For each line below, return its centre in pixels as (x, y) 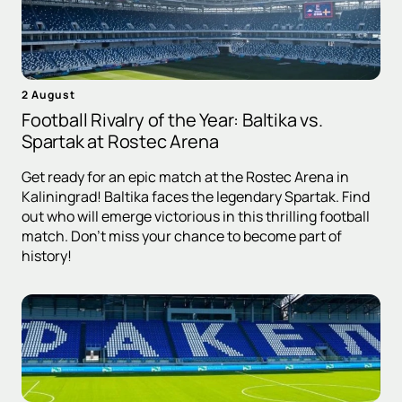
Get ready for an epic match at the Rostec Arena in (185, 177)
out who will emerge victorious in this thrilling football (196, 217)
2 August (48, 95)
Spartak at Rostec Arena (120, 142)
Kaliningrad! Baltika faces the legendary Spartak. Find (196, 197)
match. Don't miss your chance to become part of (182, 236)
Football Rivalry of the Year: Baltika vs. (172, 120)
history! (47, 256)
